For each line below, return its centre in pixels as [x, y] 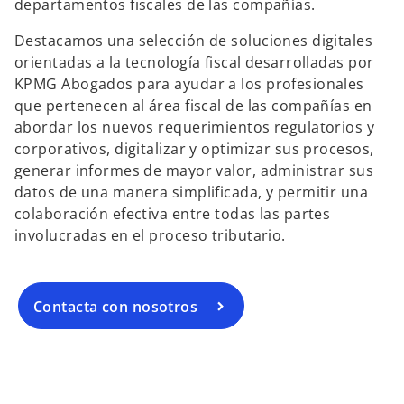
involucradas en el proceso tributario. [150, 235]
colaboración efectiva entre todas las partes [173, 214]
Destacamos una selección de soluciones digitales [194, 41]
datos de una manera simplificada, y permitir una [192, 192]
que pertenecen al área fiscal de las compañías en [193, 106]
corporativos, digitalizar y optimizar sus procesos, [194, 149]
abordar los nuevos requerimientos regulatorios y [195, 127]
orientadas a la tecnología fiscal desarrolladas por [194, 62]
